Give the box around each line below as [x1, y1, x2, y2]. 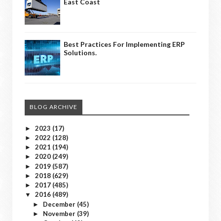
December [42, 200, 77, 208]
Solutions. [64, 48, 97, 57]
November [42, 209, 77, 218]
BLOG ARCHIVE [30, 103, 77, 110]
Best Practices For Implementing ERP [64, 39, 185, 48]
